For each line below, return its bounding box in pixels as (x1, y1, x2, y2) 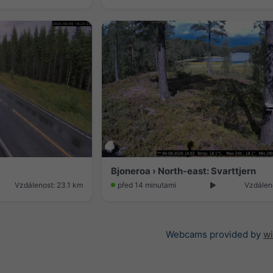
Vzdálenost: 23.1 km (15, 180, 83, 190)
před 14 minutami (118, 180, 176, 190)
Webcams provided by (166, 228, 263, 240)
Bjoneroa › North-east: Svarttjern (111, 165, 256, 177)
